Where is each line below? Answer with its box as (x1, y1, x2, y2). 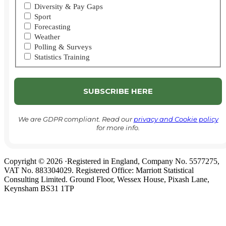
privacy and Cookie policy (133, 115, 218, 124)
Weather (32, 33, 60, 41)
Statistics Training (32, 53, 90, 62)
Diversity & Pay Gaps (32, 3, 103, 11)
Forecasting (32, 23, 71, 31)
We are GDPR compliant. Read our (18, 115, 134, 124)
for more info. (96, 124, 140, 132)
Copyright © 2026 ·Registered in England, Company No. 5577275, (4, 157, 219, 166)
